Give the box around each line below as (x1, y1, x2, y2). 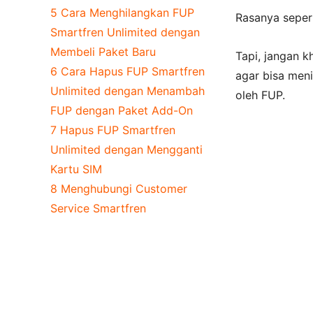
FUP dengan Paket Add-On (50, 103, 193, 117)
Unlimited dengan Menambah (50, 83, 205, 98)
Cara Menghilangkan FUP (61, 5, 194, 20)
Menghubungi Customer (61, 181, 187, 196)
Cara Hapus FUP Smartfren (61, 64, 205, 78)
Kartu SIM (50, 161, 102, 176)
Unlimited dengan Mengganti (50, 142, 203, 156)
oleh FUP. (235, 88, 285, 103)
